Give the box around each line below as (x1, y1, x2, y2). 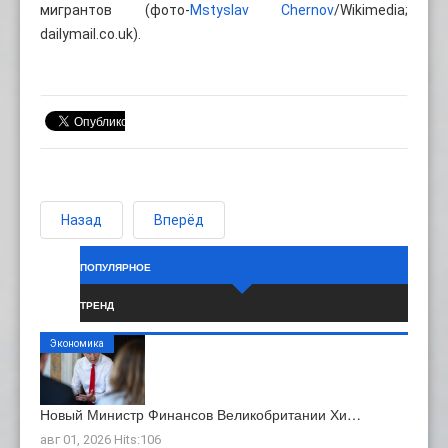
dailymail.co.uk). (40, 25, 141, 42)
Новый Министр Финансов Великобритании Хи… (40, 403, 361, 424)
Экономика (50, 337, 104, 349)
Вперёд (154, 211, 204, 228)
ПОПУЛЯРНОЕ (80, 261, 151, 273)
